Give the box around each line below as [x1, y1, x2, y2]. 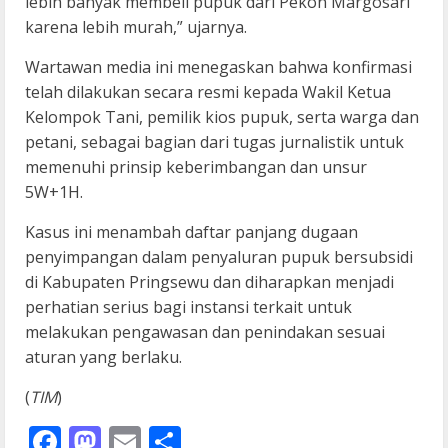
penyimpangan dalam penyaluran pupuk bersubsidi [25, 245, 413, 268]
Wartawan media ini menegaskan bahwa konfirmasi [25, 55, 412, 78]
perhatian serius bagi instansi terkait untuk [25, 295, 352, 318]
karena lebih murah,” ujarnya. [25, 15, 247, 38]
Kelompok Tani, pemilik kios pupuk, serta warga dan [25, 105, 419, 128]
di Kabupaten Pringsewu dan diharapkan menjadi [25, 270, 394, 293]
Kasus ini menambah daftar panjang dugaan [25, 220, 358, 243]
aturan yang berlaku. [25, 345, 182, 368]
